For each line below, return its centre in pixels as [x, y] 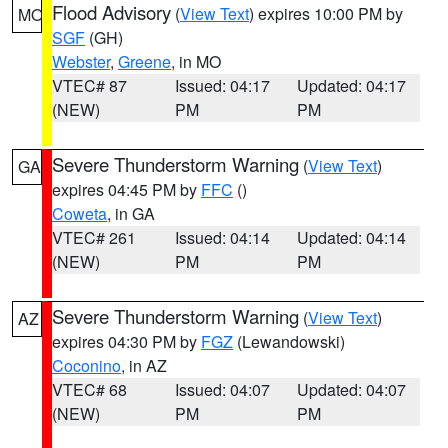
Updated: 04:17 [352, 85]
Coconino [86, 365]
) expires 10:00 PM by [326, 13]
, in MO [196, 61]
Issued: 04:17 [222, 85]
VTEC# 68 [89, 389]
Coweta [79, 213]
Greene [144, 61]
